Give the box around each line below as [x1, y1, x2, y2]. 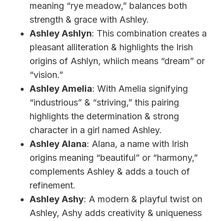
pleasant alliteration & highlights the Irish [30, 41, 193, 52]
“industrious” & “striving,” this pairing [30, 97, 179, 108]
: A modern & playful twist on [84, 193, 202, 204]
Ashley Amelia [30, 83, 92, 94]
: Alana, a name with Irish [87, 138, 188, 149]
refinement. [30, 180, 75, 190]
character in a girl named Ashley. [30, 124, 162, 135]
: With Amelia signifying [92, 83, 188, 94]
